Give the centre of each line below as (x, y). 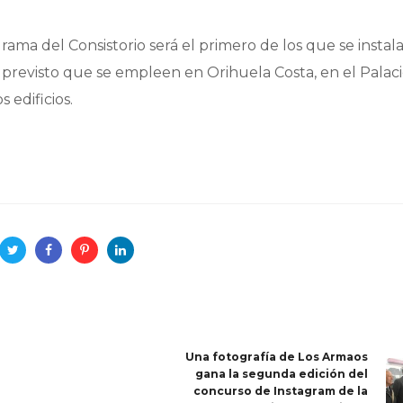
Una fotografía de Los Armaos (277, 357)
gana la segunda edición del (282, 374)
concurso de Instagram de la (281, 391)
